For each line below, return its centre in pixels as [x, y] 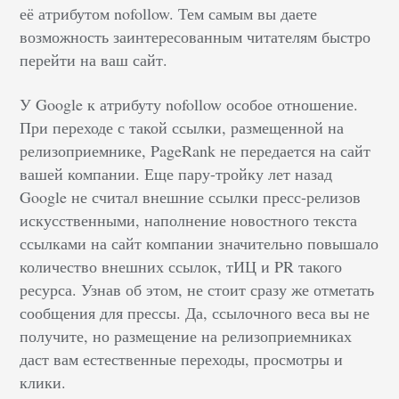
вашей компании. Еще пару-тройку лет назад [176, 173]
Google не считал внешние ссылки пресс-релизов [191, 196]
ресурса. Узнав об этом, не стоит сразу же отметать [197, 289]
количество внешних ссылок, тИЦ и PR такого [181, 266]
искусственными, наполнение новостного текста [189, 220]
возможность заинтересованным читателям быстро [195, 36]
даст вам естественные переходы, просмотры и [182, 358]
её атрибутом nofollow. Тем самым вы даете [169, 13]
